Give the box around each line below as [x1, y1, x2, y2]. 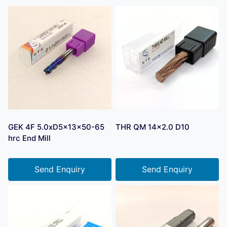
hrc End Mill [8, 133, 51, 143]
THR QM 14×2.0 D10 [116, 122, 190, 132]
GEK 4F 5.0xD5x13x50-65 [8, 122, 104, 132]
